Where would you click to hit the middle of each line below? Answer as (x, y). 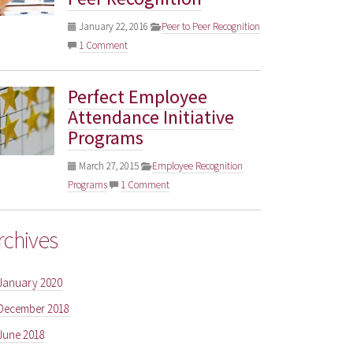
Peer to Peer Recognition (211, 26)
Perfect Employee (137, 96)
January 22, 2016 (113, 26)
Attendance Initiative (151, 117)
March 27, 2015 (109, 165)
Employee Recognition (197, 165)
